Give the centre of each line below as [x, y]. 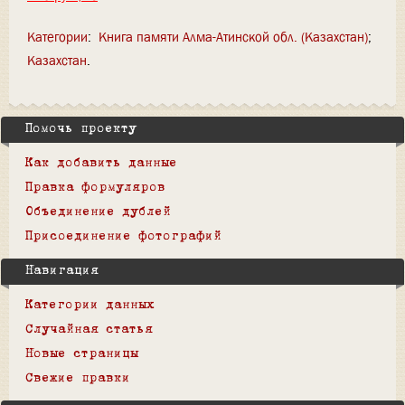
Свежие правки [78, 379]
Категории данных [90, 306]
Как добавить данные [101, 164]
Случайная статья [89, 330]
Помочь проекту [81, 129]
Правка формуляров [95, 188]
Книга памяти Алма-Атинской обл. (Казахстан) [233, 37]
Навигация [62, 271]
